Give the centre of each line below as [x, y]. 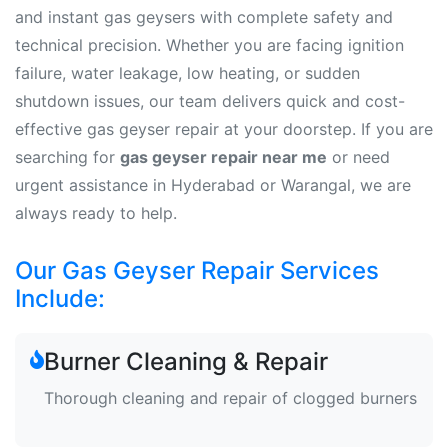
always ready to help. [96, 213]
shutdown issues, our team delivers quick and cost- [210, 101]
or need [358, 157]
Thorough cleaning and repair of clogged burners [230, 398]
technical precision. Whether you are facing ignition [209, 45]
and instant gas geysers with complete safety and [204, 17]
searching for [67, 157]
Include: [60, 298]
